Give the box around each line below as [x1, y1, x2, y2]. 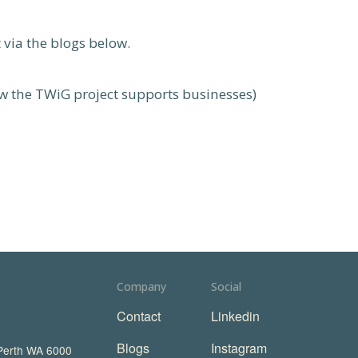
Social [211, 279, 241, 295]
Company [117, 279, 167, 295]
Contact [117, 307, 161, 326]
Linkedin [211, 307, 260, 326]
